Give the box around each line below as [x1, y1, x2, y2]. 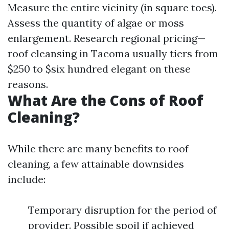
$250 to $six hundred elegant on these [8, 62, 191, 75]
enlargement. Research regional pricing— [8, 31, 205, 44]
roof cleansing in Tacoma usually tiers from [8, 47, 218, 60]
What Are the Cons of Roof [8, 90, 203, 110]
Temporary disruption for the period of [28, 203, 217, 216]
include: [8, 172, 45, 186]
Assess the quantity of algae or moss [8, 16, 184, 29]
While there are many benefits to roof [8, 142, 189, 155]
